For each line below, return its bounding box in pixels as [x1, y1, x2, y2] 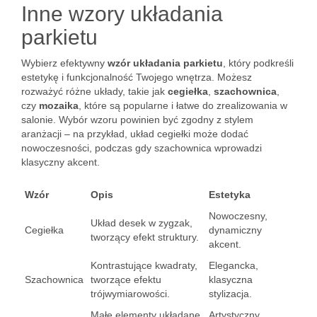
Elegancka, [209, 260, 258, 271]
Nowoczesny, [209, 210, 267, 221]
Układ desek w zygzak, [91, 217, 192, 229]
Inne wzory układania [21, 2, 223, 25]
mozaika [39, 100, 79, 111]
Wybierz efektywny [21, 57, 108, 69]
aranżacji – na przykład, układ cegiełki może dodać [21, 128, 248, 139]
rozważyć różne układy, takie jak [21, 86, 168, 97]
